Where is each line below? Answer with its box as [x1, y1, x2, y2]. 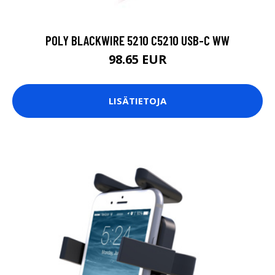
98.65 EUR [108, 50, 167, 68]
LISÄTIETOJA [109, 95, 166, 107]
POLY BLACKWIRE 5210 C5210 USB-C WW [45, 32, 230, 48]
